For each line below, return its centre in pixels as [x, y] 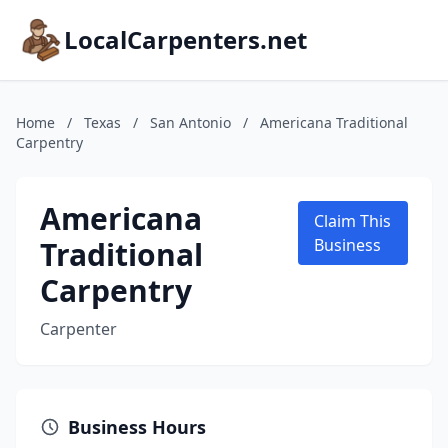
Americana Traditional [334, 122]
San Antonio [190, 122]
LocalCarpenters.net [185, 39]
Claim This [353, 221]
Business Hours [137, 427]
